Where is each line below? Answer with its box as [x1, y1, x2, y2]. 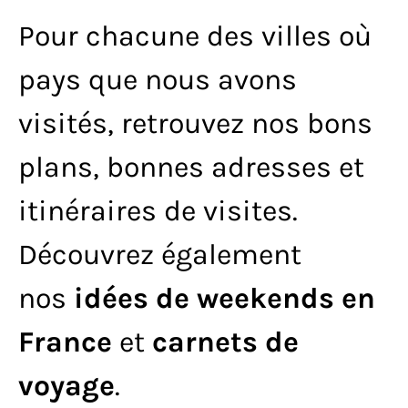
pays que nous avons [18, 63, 297, 97]
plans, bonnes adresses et [18, 150, 364, 185]
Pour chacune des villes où [18, 19, 372, 54]
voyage [18, 369, 115, 403]
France [18, 325, 112, 360]
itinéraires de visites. [18, 194, 298, 229]
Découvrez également [18, 238, 301, 272]
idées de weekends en [74, 281, 375, 316]
